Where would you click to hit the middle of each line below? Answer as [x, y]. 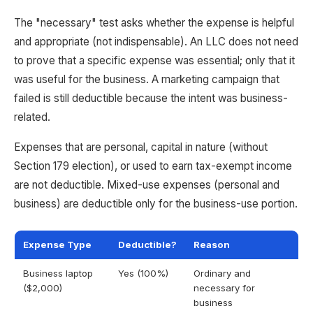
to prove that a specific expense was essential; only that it [154, 60]
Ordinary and [222, 273]
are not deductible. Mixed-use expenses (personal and [147, 185]
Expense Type [57, 245]
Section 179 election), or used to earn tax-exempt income [153, 166]
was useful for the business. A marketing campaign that [147, 79]
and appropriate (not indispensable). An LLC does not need [156, 42]
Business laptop [58, 273]
